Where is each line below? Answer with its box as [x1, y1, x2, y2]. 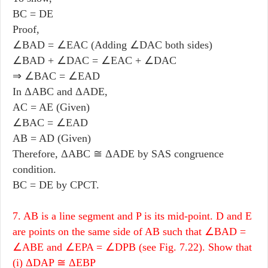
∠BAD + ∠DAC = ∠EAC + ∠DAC [13, 54, 176, 66]
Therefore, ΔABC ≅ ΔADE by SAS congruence [13, 147, 224, 160]
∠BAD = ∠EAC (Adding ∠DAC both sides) [13, 38, 212, 51]
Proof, [13, 23, 39, 35]
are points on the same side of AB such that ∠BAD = [13, 225, 246, 237]
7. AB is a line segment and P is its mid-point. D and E [13, 209, 252, 222]
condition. [13, 163, 56, 175]
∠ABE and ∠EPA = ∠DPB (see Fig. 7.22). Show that [13, 240, 252, 253]
